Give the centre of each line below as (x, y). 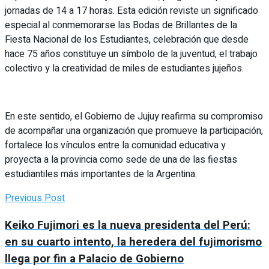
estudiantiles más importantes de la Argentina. (101, 174)
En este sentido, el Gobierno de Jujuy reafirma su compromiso (134, 116)
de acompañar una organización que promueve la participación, (134, 131)
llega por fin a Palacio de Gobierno (94, 258)
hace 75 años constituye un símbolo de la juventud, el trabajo (131, 54)
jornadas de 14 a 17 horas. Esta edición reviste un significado (131, 11)
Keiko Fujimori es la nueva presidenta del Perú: (128, 225)
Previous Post (35, 198)
